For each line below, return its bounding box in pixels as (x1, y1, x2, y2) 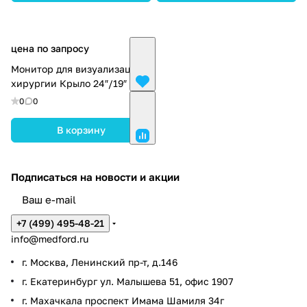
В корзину (57, 123, 106, 136)
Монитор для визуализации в (11, 62, 151, 75)
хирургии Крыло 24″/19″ (11, 77, 127, 89)
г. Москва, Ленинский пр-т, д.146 (22, 256, 177, 268)
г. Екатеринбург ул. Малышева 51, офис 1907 (22, 275, 233, 287)
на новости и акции (80, 171, 180, 183)
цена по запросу (11, 42, 89, 54)
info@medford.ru (11, 233, 88, 245)
